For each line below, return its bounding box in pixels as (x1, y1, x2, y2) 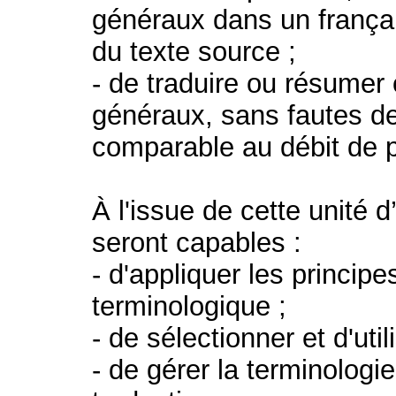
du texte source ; (92, 36, 297, 67)
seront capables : (92, 227, 302, 258)
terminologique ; (92, 291, 287, 322)
